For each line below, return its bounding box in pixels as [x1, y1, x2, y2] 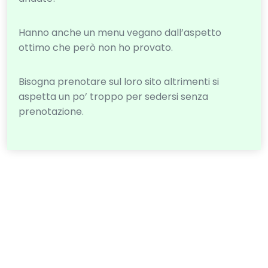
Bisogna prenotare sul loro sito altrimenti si [19, 75, 220, 89]
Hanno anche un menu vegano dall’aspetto [19, 26, 222, 40]
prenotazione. [19, 105, 84, 119]
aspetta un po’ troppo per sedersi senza [19, 90, 209, 104]
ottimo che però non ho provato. [19, 41, 173, 55]
